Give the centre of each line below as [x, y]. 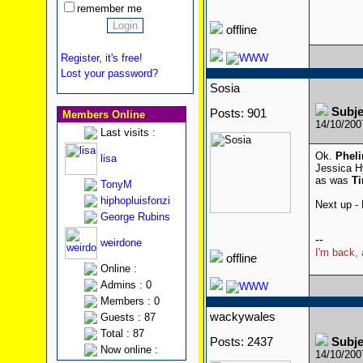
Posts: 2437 [241, 342]
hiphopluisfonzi [135, 201]
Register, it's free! [101, 58]
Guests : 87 [128, 317]
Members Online [102, 115]
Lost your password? [109, 73]
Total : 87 [122, 333]
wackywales [242, 317]
